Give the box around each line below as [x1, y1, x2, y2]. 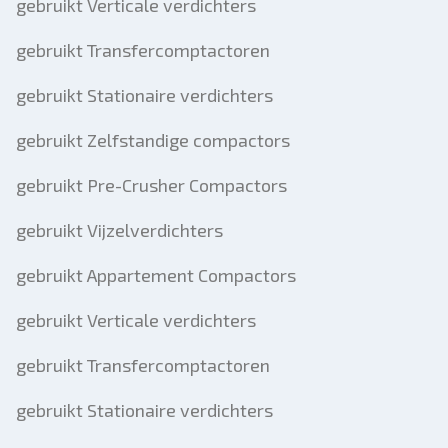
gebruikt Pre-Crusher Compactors [16, 174, 287, 196]
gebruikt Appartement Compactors [16, 264, 296, 286]
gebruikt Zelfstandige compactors [16, 129, 290, 151]
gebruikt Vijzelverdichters [16, 219, 223, 241]
